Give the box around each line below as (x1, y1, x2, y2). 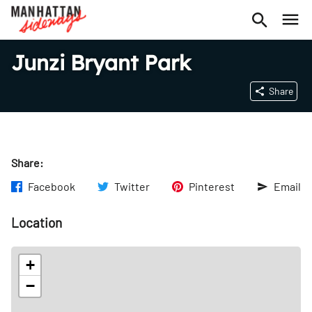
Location (11, 214, 62, 231)
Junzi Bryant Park (11, 49, 191, 76)
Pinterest (189, 180, 235, 193)
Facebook (28, 180, 75, 193)
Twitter (114, 180, 150, 193)
